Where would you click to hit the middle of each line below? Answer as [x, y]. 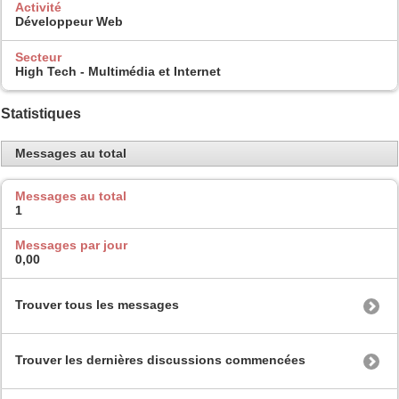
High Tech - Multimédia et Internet [118, 72]
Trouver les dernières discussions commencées [160, 359]
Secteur [38, 57]
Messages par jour [71, 245]
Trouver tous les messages [97, 304]
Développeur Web [69, 22]
